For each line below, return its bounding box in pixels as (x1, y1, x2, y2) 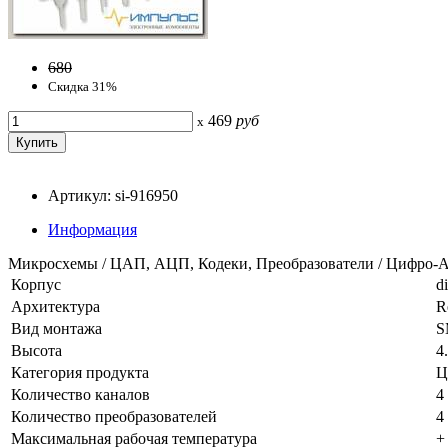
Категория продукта (11, 363, 149, 381)
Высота (11, 341, 62, 359)
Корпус (11, 275, 61, 293)
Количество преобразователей (11, 407, 217, 425)
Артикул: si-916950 (48, 186, 178, 204)
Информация (48, 220, 137, 238)
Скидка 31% (48, 78, 117, 94)
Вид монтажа (11, 319, 102, 337)
